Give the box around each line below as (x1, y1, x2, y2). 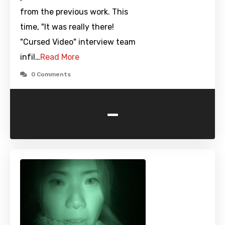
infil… (20, 52, 40, 62)
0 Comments (31, 71, 71, 78)
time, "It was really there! (20, 22, 114, 32)
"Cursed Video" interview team (20, 37, 136, 47)
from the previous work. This (20, 7, 128, 17)
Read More (40, 52, 79, 62)
